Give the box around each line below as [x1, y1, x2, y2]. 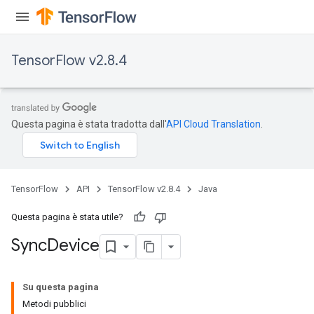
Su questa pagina [22, 282, 99, 292]
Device [47, 235, 100, 257]
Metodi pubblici [22, 299, 86, 309]
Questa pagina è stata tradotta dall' [11, 118, 166, 130]
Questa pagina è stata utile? [11, 212, 123, 222]
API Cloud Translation [166, 118, 261, 130]
